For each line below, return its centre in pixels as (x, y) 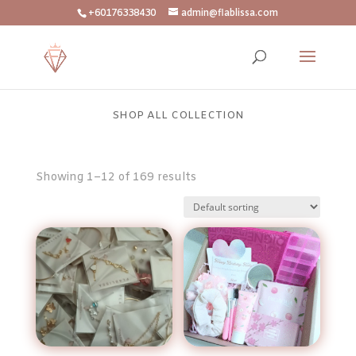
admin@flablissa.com (230, 14)
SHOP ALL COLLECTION (178, 116)
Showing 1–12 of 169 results (116, 178)
